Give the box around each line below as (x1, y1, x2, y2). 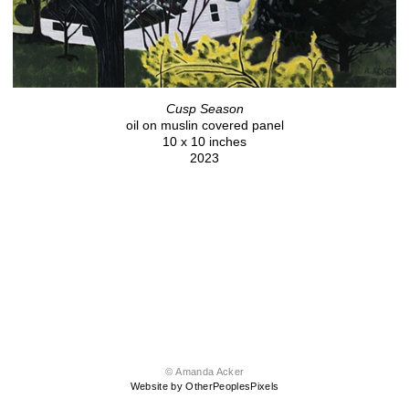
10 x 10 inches (163, 134, 246, 150)
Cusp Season (165, 101, 244, 117)
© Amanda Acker (164, 366, 245, 378)
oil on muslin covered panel (125, 118, 284, 133)
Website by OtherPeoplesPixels (130, 381, 279, 393)
